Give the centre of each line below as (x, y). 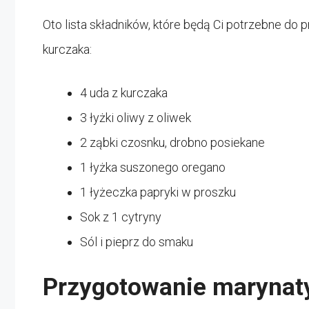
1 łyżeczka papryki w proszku (158, 192)
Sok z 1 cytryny (121, 217)
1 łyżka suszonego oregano (153, 167)
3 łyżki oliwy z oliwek (136, 117)
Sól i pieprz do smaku (137, 241)
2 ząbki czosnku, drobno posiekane (172, 142)
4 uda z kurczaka (124, 92)
